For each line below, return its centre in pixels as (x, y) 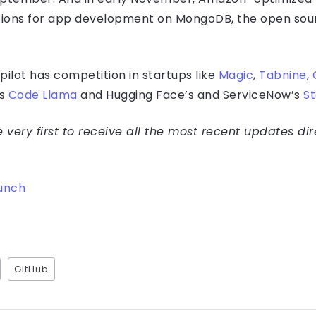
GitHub (31, 269)
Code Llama (43, 95)
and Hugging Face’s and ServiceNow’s (190, 95)
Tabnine (283, 75)
